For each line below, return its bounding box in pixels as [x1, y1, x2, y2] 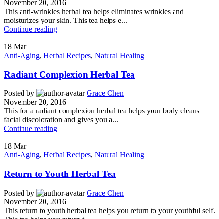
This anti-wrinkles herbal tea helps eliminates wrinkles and [4, 7, 184, 16]
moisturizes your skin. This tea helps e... [4, 16, 127, 24]
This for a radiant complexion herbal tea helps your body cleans [4, 107, 199, 115]
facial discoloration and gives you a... [4, 115, 118, 124]
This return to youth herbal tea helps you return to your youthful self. [4, 206, 215, 215]
